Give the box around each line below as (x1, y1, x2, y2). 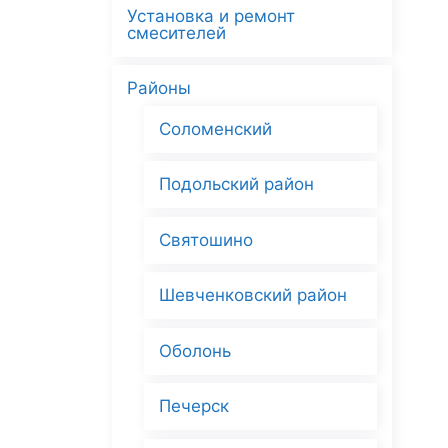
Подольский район (159, 174, 314, 195)
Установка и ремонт (127, 5, 295, 26)
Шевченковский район (159, 285, 347, 306)
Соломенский (159, 118, 272, 139)
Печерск (159, 396, 229, 417)
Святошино (159, 229, 253, 250)
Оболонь (159, 340, 231, 361)
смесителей (127, 22, 226, 43)
